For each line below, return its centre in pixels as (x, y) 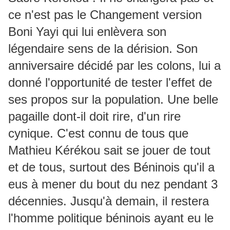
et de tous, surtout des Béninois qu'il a (111, 167)
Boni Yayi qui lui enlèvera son (87, 32)
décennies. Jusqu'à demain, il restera (109, 201)
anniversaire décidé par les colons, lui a (114, 65)
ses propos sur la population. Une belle (113, 99)
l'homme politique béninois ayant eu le (111, 218)
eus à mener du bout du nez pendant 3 (113, 184)
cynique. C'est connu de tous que (98, 133)
